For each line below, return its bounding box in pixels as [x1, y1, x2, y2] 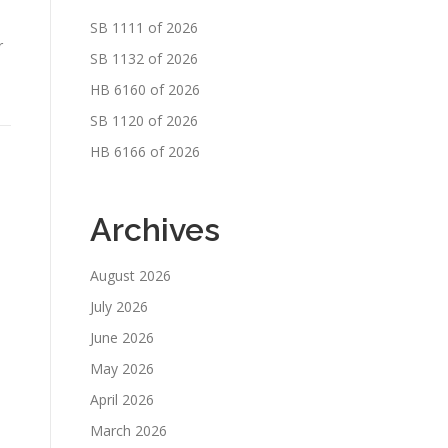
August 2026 [90, 266, 171, 285]
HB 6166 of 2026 [90, 142, 200, 161]
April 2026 [90, 390, 154, 409]
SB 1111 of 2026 [90, 18, 198, 37]
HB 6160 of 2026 [90, 80, 200, 99]
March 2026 [90, 421, 167, 440]
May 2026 [90, 359, 154, 378]
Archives [90, 211, 220, 248]
